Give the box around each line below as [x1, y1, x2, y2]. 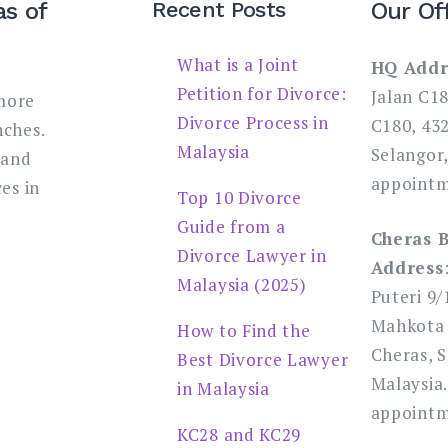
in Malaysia [177, 377, 270, 400]
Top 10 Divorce [177, 186, 302, 209]
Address [370, 255, 444, 279]
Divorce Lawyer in [177, 244, 327, 267]
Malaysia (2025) [177, 273, 307, 296]
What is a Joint [177, 53, 299, 76]
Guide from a [177, 215, 286, 238]
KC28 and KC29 [177, 423, 302, 446]
